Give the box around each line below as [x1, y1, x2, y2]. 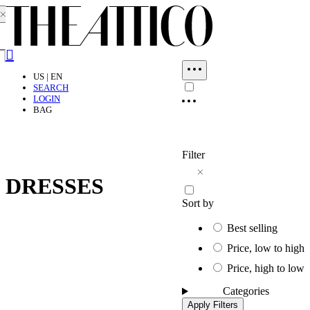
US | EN [33, 71, 62, 82]
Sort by [182, 197, 214, 209]
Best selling [227, 222, 277, 234]
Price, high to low [227, 262, 304, 274]
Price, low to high [227, 242, 304, 254]
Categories [223, 285, 270, 297]
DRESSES [6, 173, 104, 199]
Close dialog [193, 53, 242, 63]
